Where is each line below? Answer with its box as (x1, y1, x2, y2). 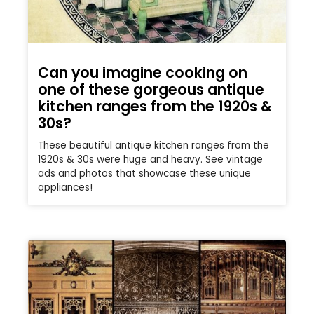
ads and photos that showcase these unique (38, 167, 251, 181)
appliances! (38, 181, 93, 195)
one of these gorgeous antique (38, 79, 264, 100)
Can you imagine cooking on (38, 62, 247, 83)
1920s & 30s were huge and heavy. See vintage (38, 153, 263, 167)
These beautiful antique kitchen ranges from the (38, 139, 269, 153)
